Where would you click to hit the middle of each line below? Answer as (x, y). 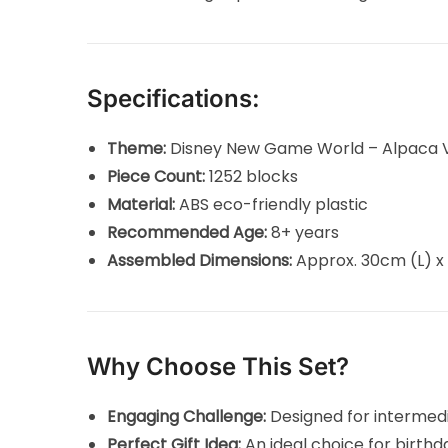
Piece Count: (156, 176)
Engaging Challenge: (187, 416)
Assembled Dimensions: (200, 260)
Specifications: (174, 98)
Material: (141, 204)
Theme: (137, 148)
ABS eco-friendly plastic (272, 204)
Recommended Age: (187, 232)
